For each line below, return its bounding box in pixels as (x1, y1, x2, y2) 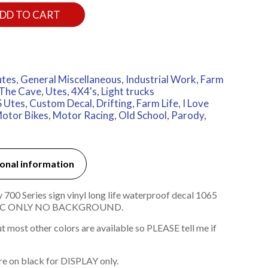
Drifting (96, 97, 132, 110)
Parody (170, 109, 204, 122)
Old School (118, 109, 167, 122)
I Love (182, 97, 209, 110)
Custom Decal (29, 97, 92, 110)
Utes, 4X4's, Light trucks (45, 85, 154, 98)
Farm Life (136, 97, 178, 110)
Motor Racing (52, 109, 114, 122)
